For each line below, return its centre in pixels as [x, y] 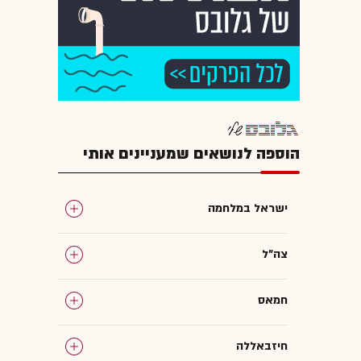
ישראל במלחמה [248, 208]
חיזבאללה [262, 346]
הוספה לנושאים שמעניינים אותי [191, 154]
